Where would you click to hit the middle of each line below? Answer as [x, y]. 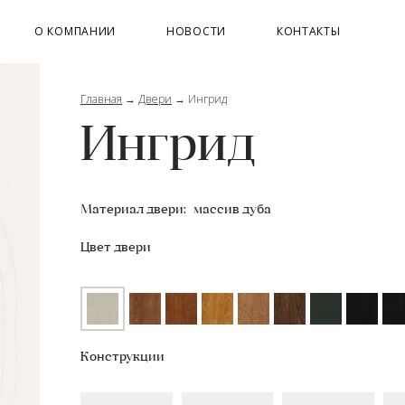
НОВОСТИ [196, 31]
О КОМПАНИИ [75, 31]
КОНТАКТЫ [308, 31]
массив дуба [232, 210]
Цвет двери [116, 248]
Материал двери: [135, 210]
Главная [101, 99]
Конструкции [122, 358]
